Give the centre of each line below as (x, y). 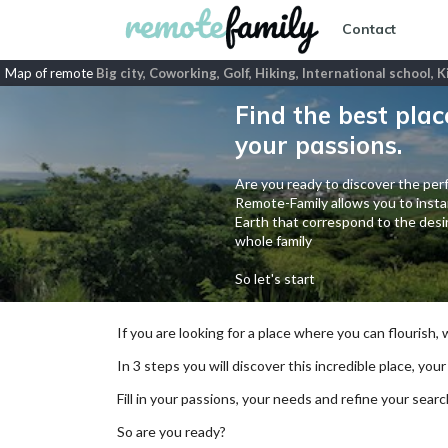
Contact (369, 29)
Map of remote (50, 73)
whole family (273, 240)
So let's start (274, 278)
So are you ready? (171, 431)
